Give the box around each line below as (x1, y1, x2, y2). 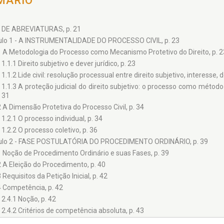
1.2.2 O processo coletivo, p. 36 (1, 126, 97, 134)
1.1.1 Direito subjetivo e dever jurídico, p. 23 (1, 59, 135, 67)
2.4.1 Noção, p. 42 (1, 195, 56, 203)
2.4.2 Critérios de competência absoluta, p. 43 (1, 206, 144, 214)
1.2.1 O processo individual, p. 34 (1, 114, 102, 122)
